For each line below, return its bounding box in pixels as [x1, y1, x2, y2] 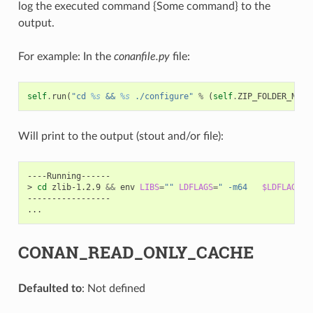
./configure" [129, 91, 194, 101]
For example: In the [17, 50, 114, 62]
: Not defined [81, 282, 145, 294]
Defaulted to [17, 282, 82, 294]
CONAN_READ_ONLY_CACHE [17, 240, 254, 263]
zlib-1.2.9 [51, 182, 101, 192]
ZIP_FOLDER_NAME [237, 91, 311, 101]
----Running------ [27, 170, 110, 181]
